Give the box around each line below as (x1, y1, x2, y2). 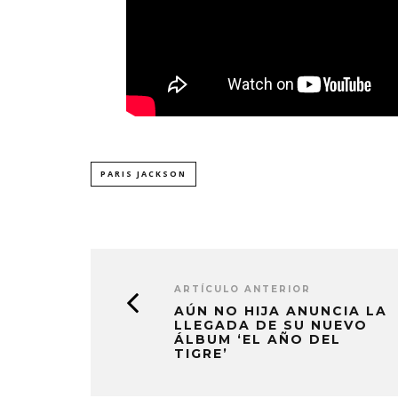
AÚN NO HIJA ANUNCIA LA (174, 302, 387, 319)
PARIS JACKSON (100, 167, 187, 179)
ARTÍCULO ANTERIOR (174, 283, 311, 295)
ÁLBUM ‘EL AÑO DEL (174, 330, 341, 347)
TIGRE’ (174, 345, 228, 362)
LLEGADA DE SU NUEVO (174, 316, 368, 333)
